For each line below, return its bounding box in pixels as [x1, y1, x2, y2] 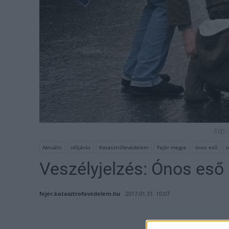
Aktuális [42, 144, 62, 151]
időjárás [71, 144, 90, 151]
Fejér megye [157, 144, 187, 151]
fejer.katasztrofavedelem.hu [39, 190, 120, 198]
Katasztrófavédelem [99, 144, 148, 151]
